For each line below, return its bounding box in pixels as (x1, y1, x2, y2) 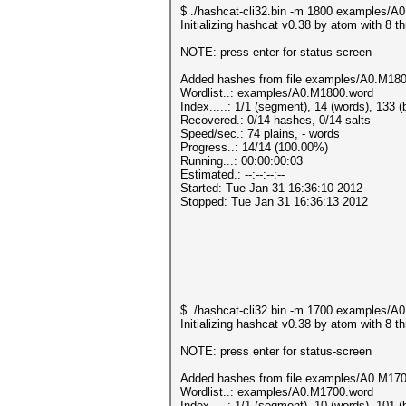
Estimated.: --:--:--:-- (180, 168, 285, 181)
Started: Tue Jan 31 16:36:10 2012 (180, 181, 362, 195)
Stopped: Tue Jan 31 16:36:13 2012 (180, 195, 368, 208)
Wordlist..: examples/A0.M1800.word (180, 86, 373, 100)
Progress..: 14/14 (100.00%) (180, 140, 328, 154)
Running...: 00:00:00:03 (180, 154, 303, 168)
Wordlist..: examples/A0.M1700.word (180, 385, 373, 399)
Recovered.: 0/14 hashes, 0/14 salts (180, 113, 371, 127)
